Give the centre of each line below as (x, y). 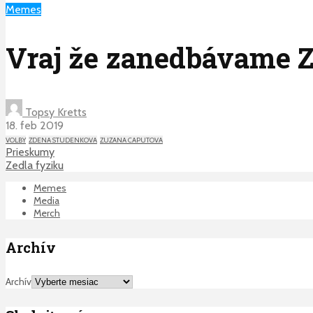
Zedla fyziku (35, 166)
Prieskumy (30, 152)
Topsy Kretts (54, 112)
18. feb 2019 (35, 126)
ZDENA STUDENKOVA (63, 140)
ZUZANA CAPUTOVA (131, 140)
